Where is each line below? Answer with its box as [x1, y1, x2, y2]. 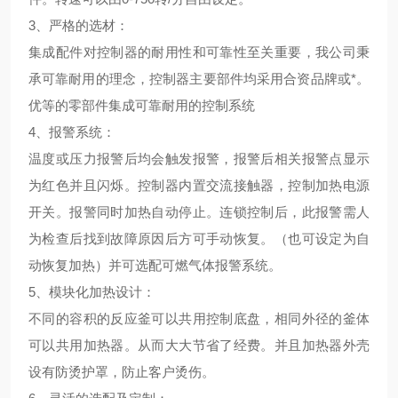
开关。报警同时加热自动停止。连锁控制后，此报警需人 [28, 204, 370, 219]
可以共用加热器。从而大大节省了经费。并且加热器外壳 [28, 338, 370, 353]
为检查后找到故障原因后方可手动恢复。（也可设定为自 [28, 231, 370, 246]
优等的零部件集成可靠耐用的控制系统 [28, 98, 255, 113]
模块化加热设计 [49, 284, 142, 299]
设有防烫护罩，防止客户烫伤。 [28, 364, 215, 379]
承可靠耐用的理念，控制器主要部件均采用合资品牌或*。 [28, 71, 370, 86]
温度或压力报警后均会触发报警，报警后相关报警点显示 [28, 151, 370, 166]
